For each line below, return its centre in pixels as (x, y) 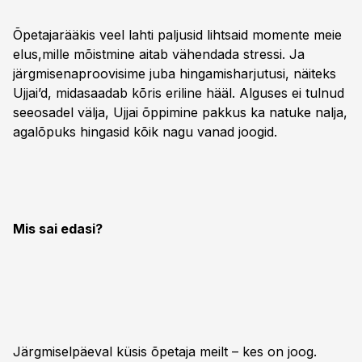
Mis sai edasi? (58, 229)
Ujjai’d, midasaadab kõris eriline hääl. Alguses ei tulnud (179, 93)
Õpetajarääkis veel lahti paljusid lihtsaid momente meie (177, 35)
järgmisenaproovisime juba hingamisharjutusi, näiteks (175, 74)
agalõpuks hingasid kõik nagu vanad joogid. (145, 132)
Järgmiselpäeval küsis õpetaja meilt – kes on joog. (165, 351)
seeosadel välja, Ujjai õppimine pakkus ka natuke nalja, (180, 112)
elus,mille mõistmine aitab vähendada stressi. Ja (159, 54)
